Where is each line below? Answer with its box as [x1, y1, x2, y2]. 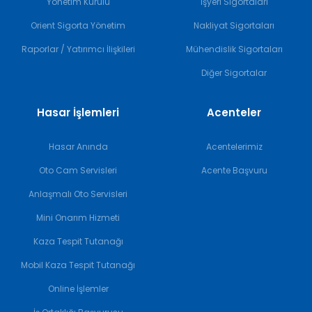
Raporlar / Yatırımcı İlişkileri [21, 43, 135, 56]
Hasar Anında [48, 141, 108, 153]
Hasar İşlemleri [37, 105, 119, 120]
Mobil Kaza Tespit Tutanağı [21, 259, 135, 272]
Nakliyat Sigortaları [194, 19, 274, 32]
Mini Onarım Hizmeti [36, 212, 120, 224]
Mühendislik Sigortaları [185, 43, 283, 56]
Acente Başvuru [201, 164, 267, 177]
